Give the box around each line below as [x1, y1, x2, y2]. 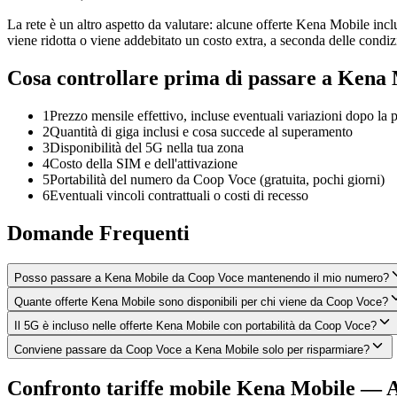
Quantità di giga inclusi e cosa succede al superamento [50, 124, 353, 140]
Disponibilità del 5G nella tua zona [50, 140, 244, 156]
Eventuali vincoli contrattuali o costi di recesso [50, 188, 308, 204]
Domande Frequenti [7, 221, 190, 245]
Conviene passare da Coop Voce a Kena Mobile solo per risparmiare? [14, 342, 370, 356]
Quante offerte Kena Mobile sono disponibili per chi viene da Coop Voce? [14, 294, 388, 308]
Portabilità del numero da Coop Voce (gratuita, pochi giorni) [50, 172, 385, 188]
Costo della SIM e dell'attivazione [50, 156, 237, 172]
